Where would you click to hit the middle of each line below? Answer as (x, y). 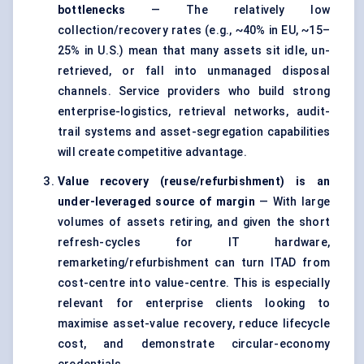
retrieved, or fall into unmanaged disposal (194, 71)
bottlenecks (92, 10)
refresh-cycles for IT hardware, (194, 243)
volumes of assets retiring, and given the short (194, 222)
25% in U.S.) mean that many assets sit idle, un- (194, 51)
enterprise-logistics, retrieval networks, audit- (194, 112)
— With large (292, 202)
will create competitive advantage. (152, 152)
